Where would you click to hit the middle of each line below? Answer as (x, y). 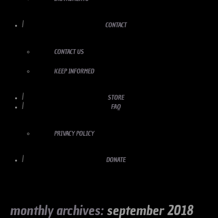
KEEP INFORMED (74, 71)
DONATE (116, 160)
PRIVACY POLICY (74, 133)
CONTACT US (69, 52)
